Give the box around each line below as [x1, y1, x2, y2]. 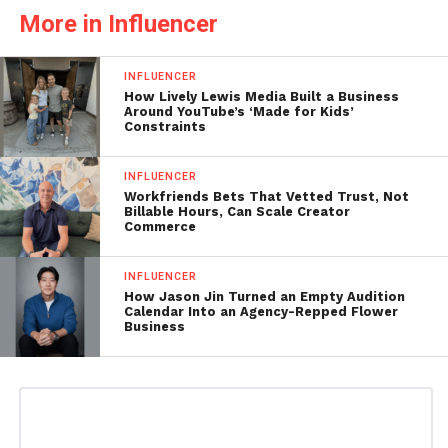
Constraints [124, 119, 211, 135]
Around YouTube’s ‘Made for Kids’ [124, 104, 355, 120]
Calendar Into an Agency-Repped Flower [124, 304, 399, 320]
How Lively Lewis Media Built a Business [124, 89, 400, 105]
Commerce [124, 219, 197, 235]
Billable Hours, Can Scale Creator [124, 204, 351, 220]
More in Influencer [18, 10, 218, 39]
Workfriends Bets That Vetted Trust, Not [124, 189, 410, 205]
